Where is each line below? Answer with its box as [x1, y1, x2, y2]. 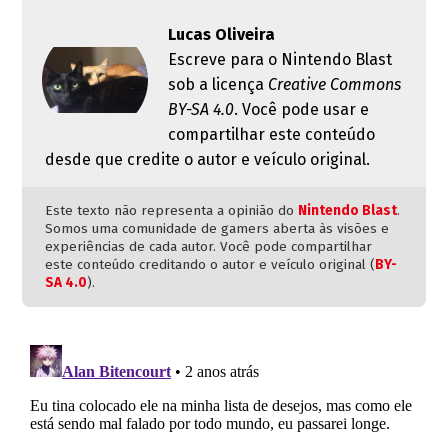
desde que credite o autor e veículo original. [44, 150, 370, 170]
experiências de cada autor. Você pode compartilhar [44, 238, 372, 256]
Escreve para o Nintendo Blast [168, 50, 393, 70]
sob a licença [168, 75, 269, 95]
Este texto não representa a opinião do [44, 202, 298, 220]
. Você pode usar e [234, 100, 370, 120]
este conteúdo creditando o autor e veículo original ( [44, 256, 375, 274]
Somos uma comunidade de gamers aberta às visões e [44, 220, 389, 238]
